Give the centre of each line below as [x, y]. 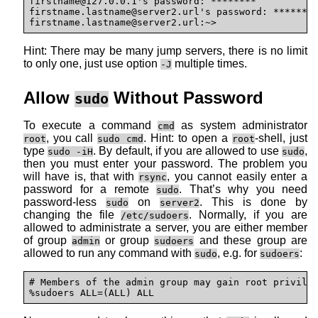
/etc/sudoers [155, 215]
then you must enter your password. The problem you [165, 163]
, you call [72, 138]
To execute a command [91, 125]
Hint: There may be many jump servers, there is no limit [165, 50]
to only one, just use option [92, 63]
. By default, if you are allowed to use [187, 150]
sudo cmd [120, 138]
